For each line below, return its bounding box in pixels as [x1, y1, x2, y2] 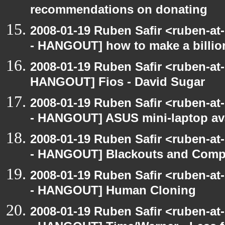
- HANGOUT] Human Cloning [30, 183, 196, 201]
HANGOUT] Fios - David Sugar [30, 75, 205, 92]
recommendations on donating [30, 3, 207, 20]
